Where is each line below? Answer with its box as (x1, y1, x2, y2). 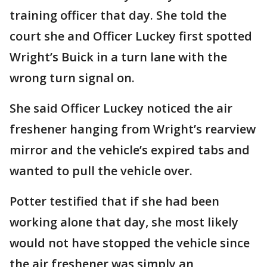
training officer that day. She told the (10, 7, 226, 23)
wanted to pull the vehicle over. (10, 163, 195, 179)
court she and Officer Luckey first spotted (10, 28, 252, 44)
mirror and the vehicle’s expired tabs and (10, 142, 250, 158)
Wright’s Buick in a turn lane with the (10, 49, 227, 65)
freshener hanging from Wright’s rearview (10, 121, 256, 137)
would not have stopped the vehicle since (10, 235, 250, 251)
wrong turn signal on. (10, 70, 138, 86)
